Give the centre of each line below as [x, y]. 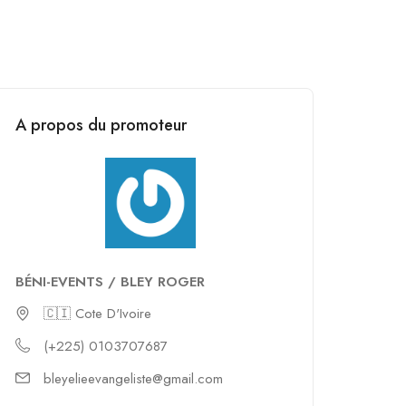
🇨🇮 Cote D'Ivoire [97, 314]
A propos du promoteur [101, 125]
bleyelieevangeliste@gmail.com [133, 379]
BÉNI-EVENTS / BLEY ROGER [110, 282]
